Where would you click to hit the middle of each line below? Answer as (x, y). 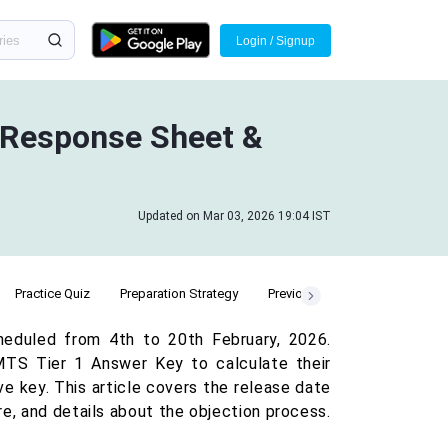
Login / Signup (275, 40)
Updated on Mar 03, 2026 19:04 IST (234, 216)
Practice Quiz (52, 293)
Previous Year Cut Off (328, 293)
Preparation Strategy (179, 293)
